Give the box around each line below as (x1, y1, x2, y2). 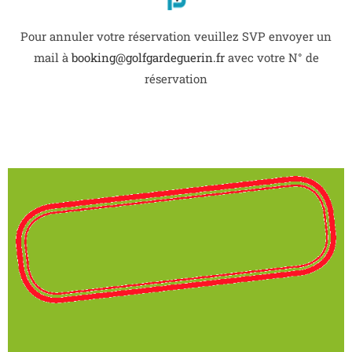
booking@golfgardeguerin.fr (71, 49, 225, 65)
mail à (33, 49, 71, 65)
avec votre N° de (224, 49, 319, 65)
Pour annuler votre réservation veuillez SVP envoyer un (20, 28, 332, 44)
